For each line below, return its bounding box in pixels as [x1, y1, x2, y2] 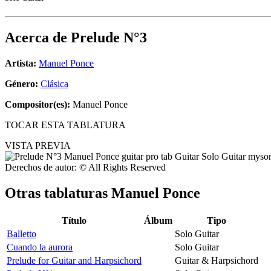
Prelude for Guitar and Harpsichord [7, 255, 142, 266]
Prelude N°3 [71, 30, 147, 46]
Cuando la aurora [7, 241, 73, 252]
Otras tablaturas [5, 185, 111, 201]
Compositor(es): [5, 99, 70, 110]
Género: [5, 79, 41, 90]
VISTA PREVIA [5, 140, 71, 151]
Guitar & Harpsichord [175, 255, 258, 266]
